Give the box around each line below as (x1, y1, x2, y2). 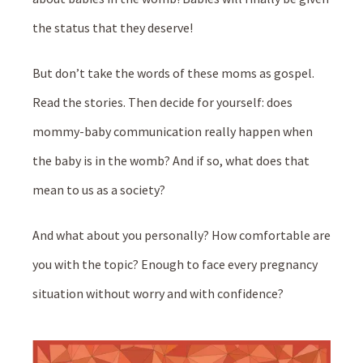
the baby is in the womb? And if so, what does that (32, 152, 310, 169)
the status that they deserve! (32, 19, 193, 36)
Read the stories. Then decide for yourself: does (32, 94, 293, 110)
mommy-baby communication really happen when (32, 123, 313, 139)
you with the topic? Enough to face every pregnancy (32, 256, 318, 272)
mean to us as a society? (32, 181, 165, 198)
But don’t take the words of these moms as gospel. (32, 65, 314, 81)
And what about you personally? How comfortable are (32, 227, 331, 243)
